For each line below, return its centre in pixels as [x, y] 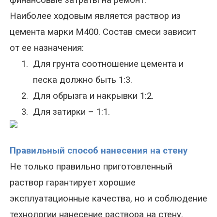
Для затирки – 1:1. [71, 112]
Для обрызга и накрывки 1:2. [93, 96]
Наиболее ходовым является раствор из [95, 16]
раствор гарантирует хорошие [73, 183]
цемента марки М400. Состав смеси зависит [103, 32]
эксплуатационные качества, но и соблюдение [108, 199]
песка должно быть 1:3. [83, 80]
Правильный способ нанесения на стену [99, 151]
